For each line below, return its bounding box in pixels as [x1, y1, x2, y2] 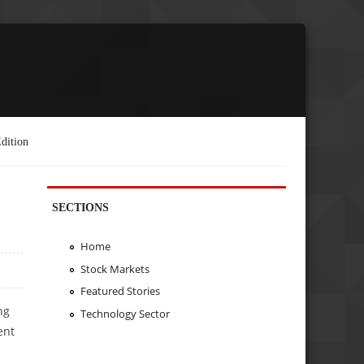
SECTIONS [52, 200, 110, 214]
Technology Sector [80, 306, 170, 322]
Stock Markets [80, 261, 149, 276]
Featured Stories [80, 284, 160, 299]
